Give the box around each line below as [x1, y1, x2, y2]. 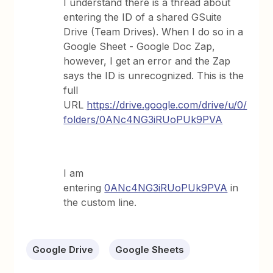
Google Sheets [115, 244, 185, 255]
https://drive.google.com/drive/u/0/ [87, 99, 247, 111]
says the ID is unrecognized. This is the [63, 69, 244, 82]
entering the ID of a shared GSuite [63, 11, 222, 23]
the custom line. [63, 196, 137, 208]
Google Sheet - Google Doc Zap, [63, 40, 216, 52]
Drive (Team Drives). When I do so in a [63, 26, 244, 38]
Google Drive [32, 244, 94, 255]
